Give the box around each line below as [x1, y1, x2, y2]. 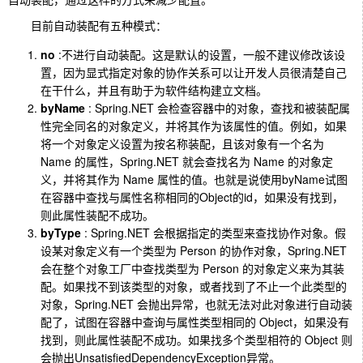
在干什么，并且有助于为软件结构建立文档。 [41, 81, 267, 98]
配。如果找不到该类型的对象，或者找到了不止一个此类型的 [41, 277, 347, 294]
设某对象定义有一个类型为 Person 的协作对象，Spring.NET [41, 241, 347, 258]
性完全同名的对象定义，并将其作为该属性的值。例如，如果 [41, 117, 347, 134]
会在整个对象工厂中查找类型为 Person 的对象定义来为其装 [41, 259, 344, 276]
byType [41, 224, 81, 241]
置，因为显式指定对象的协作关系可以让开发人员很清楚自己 [41, 63, 347, 80]
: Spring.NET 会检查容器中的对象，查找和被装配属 [85, 99, 350, 116]
